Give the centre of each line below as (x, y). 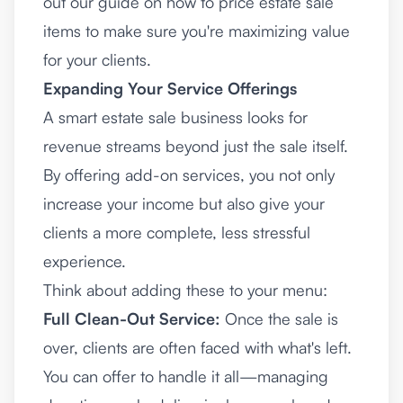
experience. (85, 261)
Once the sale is (279, 319)
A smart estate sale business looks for (175, 117)
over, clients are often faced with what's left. (197, 348)
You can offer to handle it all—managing (186, 376)
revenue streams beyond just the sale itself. (196, 146)
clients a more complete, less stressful (177, 233)
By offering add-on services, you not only (189, 175)
